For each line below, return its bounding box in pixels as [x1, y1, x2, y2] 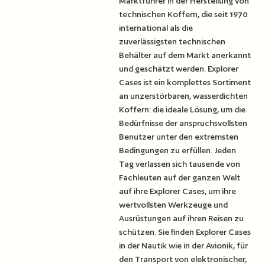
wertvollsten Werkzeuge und [119, 199, 228, 209]
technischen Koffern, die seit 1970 [119, 9, 248, 19]
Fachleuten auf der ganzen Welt [119, 172, 241, 182]
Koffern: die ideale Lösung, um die [119, 104, 246, 114]
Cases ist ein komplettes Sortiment [119, 77, 251, 87]
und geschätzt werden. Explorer [119, 63, 239, 73]
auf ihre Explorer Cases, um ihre [119, 186, 237, 196]
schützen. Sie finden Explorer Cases [119, 227, 251, 237]
